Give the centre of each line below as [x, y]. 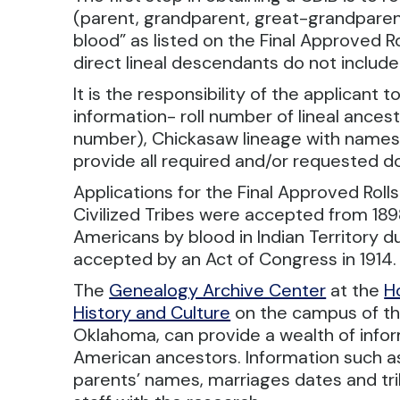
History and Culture [152, 312]
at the [355, 290]
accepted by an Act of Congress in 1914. [235, 259]
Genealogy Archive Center [218, 290]
